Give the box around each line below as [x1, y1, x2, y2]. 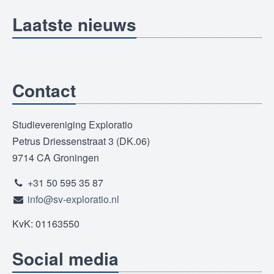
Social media [12, 246, 119, 272]
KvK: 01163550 [12, 217, 80, 231]
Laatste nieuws [12, 12, 136, 37]
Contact [12, 78, 76, 103]
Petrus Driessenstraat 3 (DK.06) [12, 134, 150, 149]
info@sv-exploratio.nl [27, 191, 119, 206]
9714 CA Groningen [12, 150, 99, 165]
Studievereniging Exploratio [12, 117, 133, 132]
